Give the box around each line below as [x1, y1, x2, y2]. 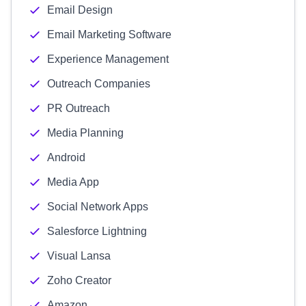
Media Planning [47, 127, 124, 139]
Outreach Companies [47, 78, 150, 89]
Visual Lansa [47, 250, 111, 262]
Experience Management [47, 53, 169, 65]
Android [47, 152, 85, 163]
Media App [47, 176, 99, 188]
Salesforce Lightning [47, 225, 147, 237]
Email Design [47, 4, 113, 16]
